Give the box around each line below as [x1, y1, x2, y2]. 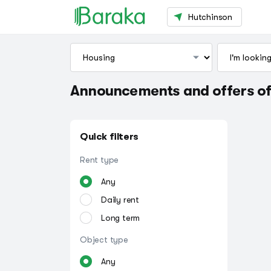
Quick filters [80, 131, 139, 142]
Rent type [80, 155, 119, 165]
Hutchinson [188, 11, 232, 22]
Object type [80, 235, 128, 244]
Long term [101, 213, 140, 223]
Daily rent [101, 195, 139, 204]
